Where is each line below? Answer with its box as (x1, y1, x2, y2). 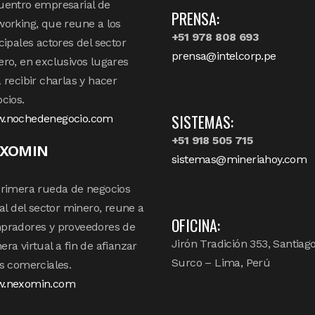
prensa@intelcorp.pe (172, 49, 276, 63)
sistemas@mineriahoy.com (172, 153, 307, 167)
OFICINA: (172, 214, 220, 237)
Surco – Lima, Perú (172, 256, 271, 270)
